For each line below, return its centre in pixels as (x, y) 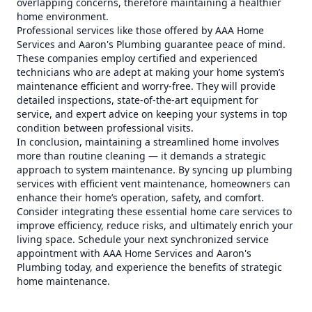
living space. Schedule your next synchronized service (143, 239)
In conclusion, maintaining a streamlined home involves (148, 142)
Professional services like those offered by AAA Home (140, 30)
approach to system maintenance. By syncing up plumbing (155, 170)
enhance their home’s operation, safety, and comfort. (140, 197)
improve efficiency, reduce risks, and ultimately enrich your (155, 225)
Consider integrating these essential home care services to (154, 211)
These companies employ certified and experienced (137, 58)
